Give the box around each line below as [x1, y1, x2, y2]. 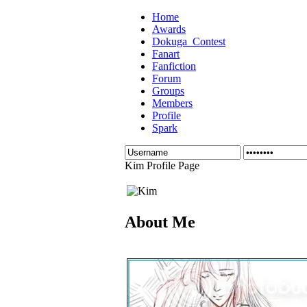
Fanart [152, 48, 180, 60]
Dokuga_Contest [152, 36, 225, 47]
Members [152, 97, 193, 109]
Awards [152, 23, 186, 35]
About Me [125, 212, 195, 231]
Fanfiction [152, 60, 196, 72]
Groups [152, 85, 184, 97]
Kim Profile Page [125, 160, 199, 171]
